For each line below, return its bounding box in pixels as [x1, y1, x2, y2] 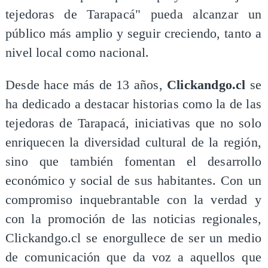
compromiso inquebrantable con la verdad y [5, 192, 262, 207]
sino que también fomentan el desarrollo [5, 154, 262, 169]
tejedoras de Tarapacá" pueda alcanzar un [5, 7, 262, 22]
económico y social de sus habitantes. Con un [5, 173, 262, 188]
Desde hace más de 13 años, [5, 77, 167, 92]
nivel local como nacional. [5, 45, 150, 60]
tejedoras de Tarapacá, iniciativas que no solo [5, 115, 262, 130]
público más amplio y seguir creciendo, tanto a [5, 26, 262, 41]
